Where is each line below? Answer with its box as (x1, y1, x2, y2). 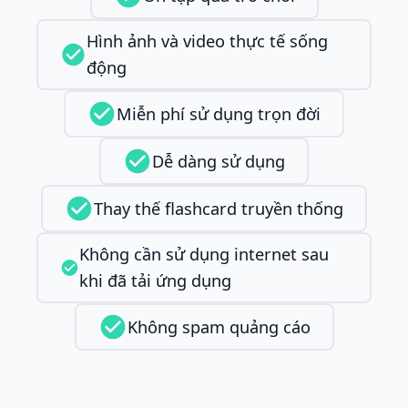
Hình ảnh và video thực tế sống (87, 30, 329, 53)
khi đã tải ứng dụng (79, 270, 232, 292)
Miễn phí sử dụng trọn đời (117, 102, 321, 125)
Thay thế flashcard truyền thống (94, 197, 343, 219)
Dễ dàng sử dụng (152, 149, 285, 172)
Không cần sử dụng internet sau (79, 243, 330, 266)
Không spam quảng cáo (127, 315, 311, 338)
